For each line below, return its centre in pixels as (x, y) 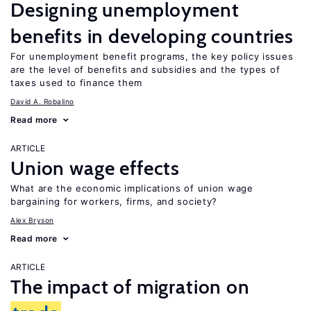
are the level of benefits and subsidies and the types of (145, 69)
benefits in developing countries (152, 36)
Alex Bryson (32, 220)
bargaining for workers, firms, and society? (114, 201)
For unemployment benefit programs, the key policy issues (152, 56)
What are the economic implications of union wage (132, 188)
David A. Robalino (42, 101)
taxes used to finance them (77, 83)
